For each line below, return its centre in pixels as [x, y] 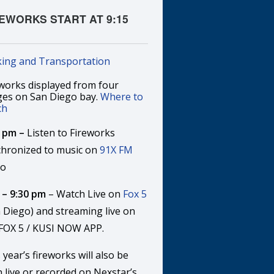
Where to [122, 97]
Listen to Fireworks [71, 133]
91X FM [117, 150]
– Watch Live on [85, 194]
